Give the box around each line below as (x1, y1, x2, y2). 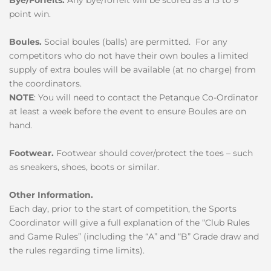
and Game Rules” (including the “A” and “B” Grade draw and (9, 230, 259, 242)
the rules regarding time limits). (9, 244, 145, 256)
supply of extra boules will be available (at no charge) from (9, 64, 256, 75)
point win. (9, 8, 53, 19)
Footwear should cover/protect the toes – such (54, 147, 253, 158)
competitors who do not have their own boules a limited (9, 50, 248, 61)
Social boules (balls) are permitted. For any (44, 36, 227, 47)
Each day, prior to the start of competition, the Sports (9, 203, 237, 214)
